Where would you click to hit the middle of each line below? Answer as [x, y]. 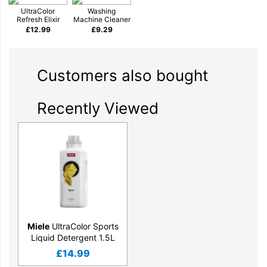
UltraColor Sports [84, 226]
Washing [102, 11]
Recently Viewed [98, 108]
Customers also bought [122, 75]
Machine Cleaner [102, 19]
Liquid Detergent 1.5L [73, 237]
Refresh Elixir [38, 19]
